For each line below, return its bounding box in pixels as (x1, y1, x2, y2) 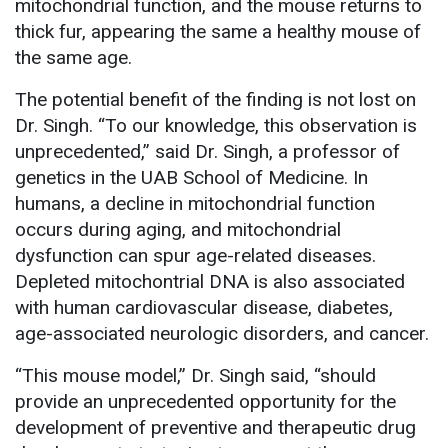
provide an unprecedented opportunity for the (15, 389, 396, 413)
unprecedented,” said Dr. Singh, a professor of (15, 139, 400, 163)
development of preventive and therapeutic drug (15, 415, 416, 439)
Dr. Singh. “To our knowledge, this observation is (15, 113, 417, 137)
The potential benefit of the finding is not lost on (15, 87, 416, 111)
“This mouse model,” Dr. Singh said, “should (15, 363, 376, 387)
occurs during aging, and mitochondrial (15, 217, 341, 241)
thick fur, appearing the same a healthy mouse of (15, 19, 421, 43)
